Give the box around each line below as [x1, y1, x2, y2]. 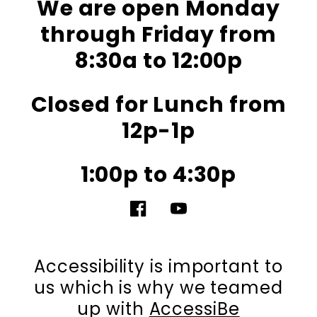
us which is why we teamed [34, 276, 283, 300]
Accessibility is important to [34, 255, 283, 279]
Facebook [129, 208, 196, 226]
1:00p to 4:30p [80, 159, 237, 190]
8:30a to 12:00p [74, 46, 243, 76]
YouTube [169, 208, 229, 226]
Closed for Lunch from [30, 89, 287, 120]
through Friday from [40, 20, 277, 50]
